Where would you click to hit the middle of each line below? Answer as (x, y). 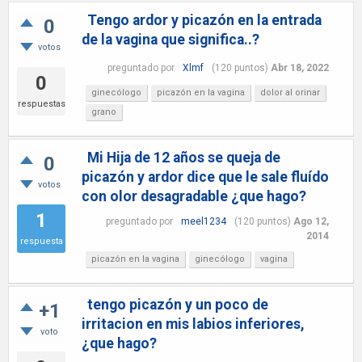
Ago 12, (311, 221)
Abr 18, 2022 (299, 67)
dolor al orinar (290, 93)
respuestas (41, 104)
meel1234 (203, 221)
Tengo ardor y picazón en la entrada (204, 20)
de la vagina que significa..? (170, 40)
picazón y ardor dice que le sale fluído (205, 177)
